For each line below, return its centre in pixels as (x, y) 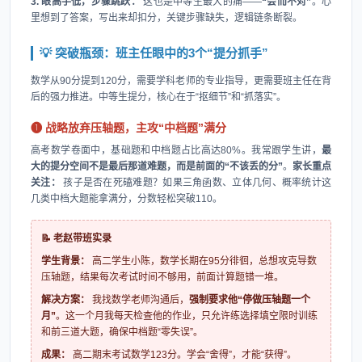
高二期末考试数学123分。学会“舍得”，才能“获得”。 (183, 355)
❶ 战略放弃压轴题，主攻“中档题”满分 (128, 128)
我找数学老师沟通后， (139, 300)
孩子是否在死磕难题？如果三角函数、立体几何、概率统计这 (196, 183)
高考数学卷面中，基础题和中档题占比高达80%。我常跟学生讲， (176, 150)
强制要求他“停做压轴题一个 (250, 300)
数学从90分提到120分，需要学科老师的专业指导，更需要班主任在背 (181, 81)
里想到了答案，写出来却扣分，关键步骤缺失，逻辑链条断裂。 (166, 18)
